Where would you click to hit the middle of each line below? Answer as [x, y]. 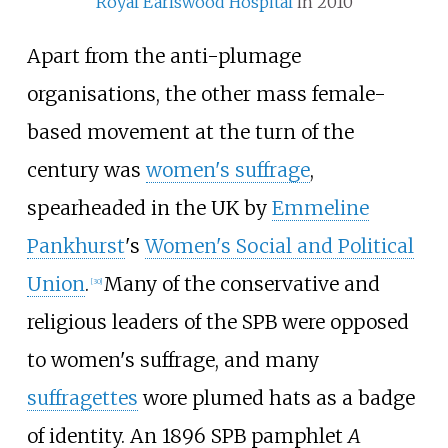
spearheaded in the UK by [149, 207]
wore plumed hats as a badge [276, 397]
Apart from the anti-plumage [163, 55]
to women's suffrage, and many [172, 359]
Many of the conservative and [241, 283]
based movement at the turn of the [190, 131]
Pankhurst [75, 245]
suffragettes [82, 397]
